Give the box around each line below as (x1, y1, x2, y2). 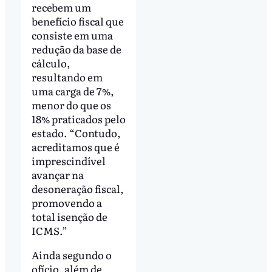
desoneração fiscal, (31, 180, 124, 196)
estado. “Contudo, (31, 124, 121, 140)
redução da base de (31, 41, 121, 56)
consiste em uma (31, 27, 113, 42)
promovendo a (31, 194, 102, 210)
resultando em (31, 69, 103, 84)
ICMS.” (31, 222, 67, 238)
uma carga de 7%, (31, 83, 114, 98)
